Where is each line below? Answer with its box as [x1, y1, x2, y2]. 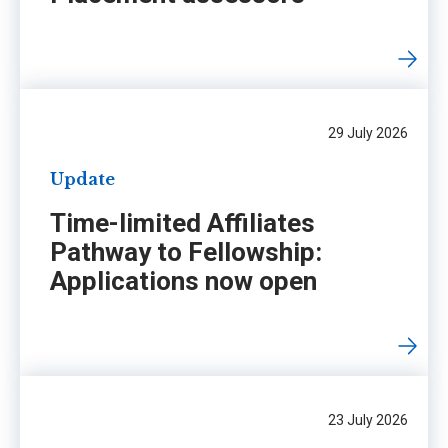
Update [50, 169, 115, 190]
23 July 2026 [328, 412, 408, 429]
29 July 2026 [328, 125, 408, 142]
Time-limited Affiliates [50, 208, 315, 239]
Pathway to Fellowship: [50, 237, 322, 268]
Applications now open [50, 266, 317, 297]
